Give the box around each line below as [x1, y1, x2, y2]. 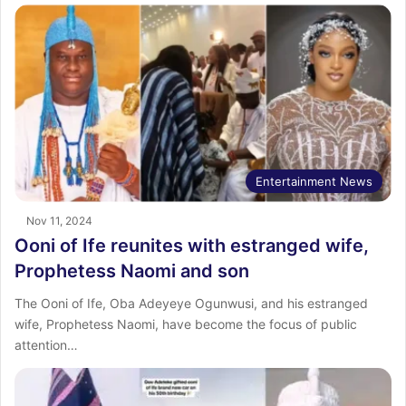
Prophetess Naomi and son [14, 260, 249, 283]
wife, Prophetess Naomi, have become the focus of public [14, 316, 357, 333]
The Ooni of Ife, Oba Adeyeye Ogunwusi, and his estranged [14, 295, 368, 312]
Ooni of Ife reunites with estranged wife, [14, 235, 369, 257]
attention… [14, 337, 78, 353]
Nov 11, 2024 [26, 214, 92, 228]
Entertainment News [256, 174, 372, 189]
